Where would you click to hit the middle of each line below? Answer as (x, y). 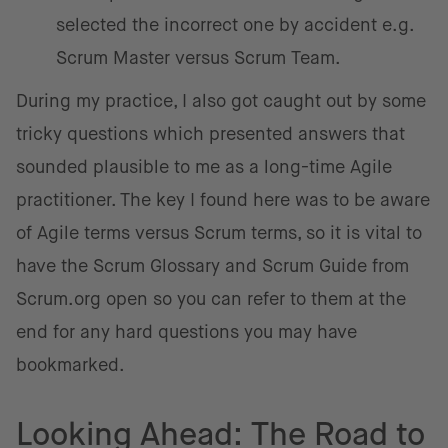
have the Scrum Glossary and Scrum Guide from (212, 266)
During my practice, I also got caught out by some (221, 101)
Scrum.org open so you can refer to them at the (211, 299)
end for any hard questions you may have (186, 332)
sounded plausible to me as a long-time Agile (204, 167)
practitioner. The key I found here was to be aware (223, 200)
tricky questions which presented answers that (210, 134)
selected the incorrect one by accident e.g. (234, 25)
